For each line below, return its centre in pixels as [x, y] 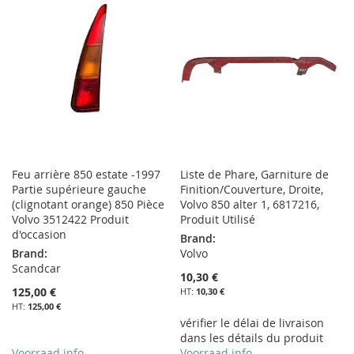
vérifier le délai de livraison [252, 323]
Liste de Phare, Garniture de [255, 174]
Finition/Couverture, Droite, [252, 189]
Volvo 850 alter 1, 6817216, [250, 204]
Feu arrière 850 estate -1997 [86, 174]
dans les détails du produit [252, 338]
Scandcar [36, 268]
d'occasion [39, 234]
